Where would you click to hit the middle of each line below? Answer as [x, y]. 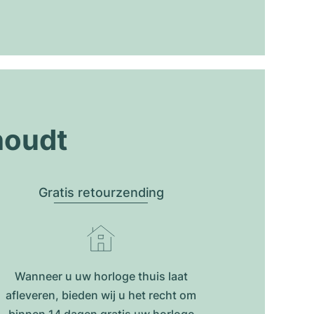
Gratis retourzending [101, 192]
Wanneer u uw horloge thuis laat [101, 276]
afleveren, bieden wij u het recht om [101, 295]
